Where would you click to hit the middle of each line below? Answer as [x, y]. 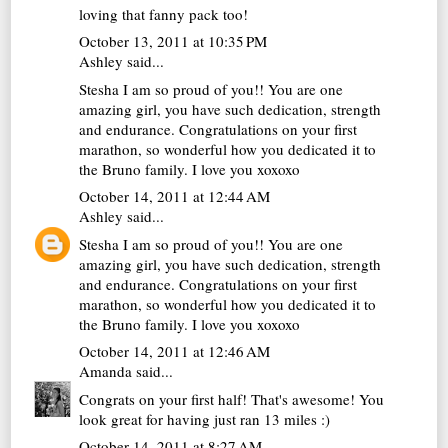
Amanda [106, 371]
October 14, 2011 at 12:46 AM [175, 351]
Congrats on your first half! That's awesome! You [232, 398]
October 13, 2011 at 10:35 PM [173, 41]
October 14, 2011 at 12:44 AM [175, 196]
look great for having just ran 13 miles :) [205, 418]
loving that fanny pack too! [164, 13]
